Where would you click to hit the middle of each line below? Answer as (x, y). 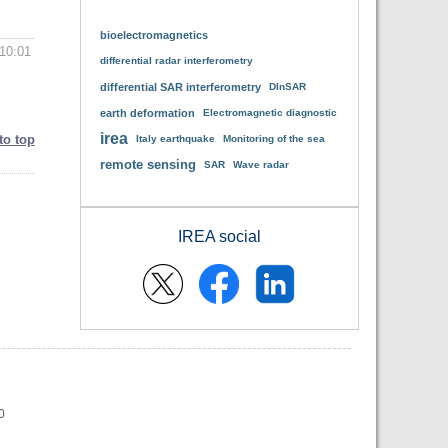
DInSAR (287, 86)
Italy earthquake (175, 138)
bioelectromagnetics (153, 35)
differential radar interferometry (176, 60)
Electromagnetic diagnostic (269, 112)
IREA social (219, 236)
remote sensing (147, 164)
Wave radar (260, 164)
